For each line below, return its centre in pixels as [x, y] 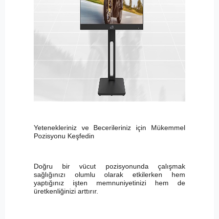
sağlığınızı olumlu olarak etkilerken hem [109, 175]
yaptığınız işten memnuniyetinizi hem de [109, 183]
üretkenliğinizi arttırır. [66, 191]
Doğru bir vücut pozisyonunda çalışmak [109, 166]
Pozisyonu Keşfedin [64, 136]
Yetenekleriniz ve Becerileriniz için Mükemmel [109, 128]
